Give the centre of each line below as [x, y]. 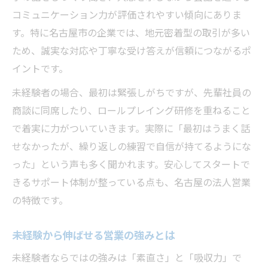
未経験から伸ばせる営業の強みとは [93, 236]
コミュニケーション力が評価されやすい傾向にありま [127, 16]
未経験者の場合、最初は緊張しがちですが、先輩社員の [132, 93]
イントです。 [40, 69]
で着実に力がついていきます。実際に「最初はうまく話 [131, 129]
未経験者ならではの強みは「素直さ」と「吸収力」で [127, 258]
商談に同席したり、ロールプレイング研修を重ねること [131, 111]
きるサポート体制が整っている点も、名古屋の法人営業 [131, 183]
